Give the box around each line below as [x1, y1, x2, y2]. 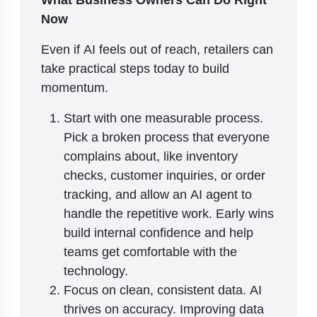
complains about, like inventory [64, 146, 238, 164]
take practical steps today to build [41, 59, 229, 76]
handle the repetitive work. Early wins [64, 204, 274, 221]
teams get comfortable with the [64, 242, 237, 260]
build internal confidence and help [64, 223, 253, 241]
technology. [64, 261, 128, 279]
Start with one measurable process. [64, 108, 263, 126]
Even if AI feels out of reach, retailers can [41, 40, 273, 57]
